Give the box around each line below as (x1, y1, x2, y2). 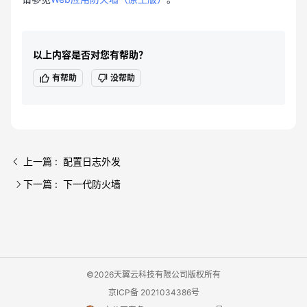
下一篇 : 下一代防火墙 (23, 178, 121, 190)
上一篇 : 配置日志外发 (23, 156, 121, 167)
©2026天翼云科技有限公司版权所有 (86, 269, 221, 280)
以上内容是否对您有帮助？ (33, 49, 148, 60)
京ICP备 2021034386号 (108, 287, 199, 297)
